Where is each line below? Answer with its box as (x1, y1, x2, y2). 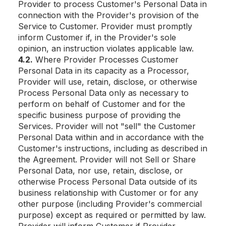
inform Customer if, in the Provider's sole (18, 32, 176, 42)
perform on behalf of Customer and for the (18, 99, 185, 109)
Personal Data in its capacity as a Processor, (18, 66, 189, 76)
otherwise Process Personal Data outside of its (18, 177, 197, 187)
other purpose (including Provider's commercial (18, 199, 202, 209)
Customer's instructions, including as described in (18, 143, 207, 153)
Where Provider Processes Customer (33, 54, 179, 65)
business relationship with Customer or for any (18, 188, 198, 198)
